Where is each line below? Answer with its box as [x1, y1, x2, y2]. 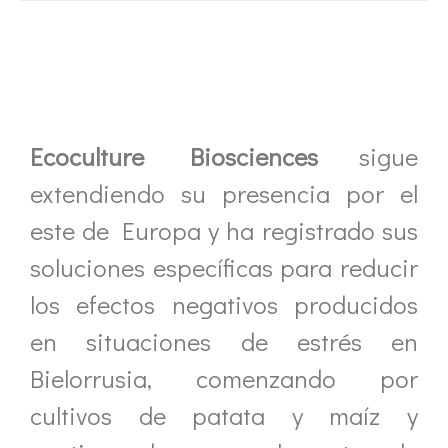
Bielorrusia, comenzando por [30, 361, 418, 395]
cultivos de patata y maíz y [30, 398, 418, 432]
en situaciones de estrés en [30, 324, 418, 358]
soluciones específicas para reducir [30, 250, 418, 284]
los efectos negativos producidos [30, 287, 418, 321]
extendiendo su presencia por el [30, 176, 418, 210]
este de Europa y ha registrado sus [30, 213, 418, 247]
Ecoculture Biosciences [30, 139, 318, 173]
